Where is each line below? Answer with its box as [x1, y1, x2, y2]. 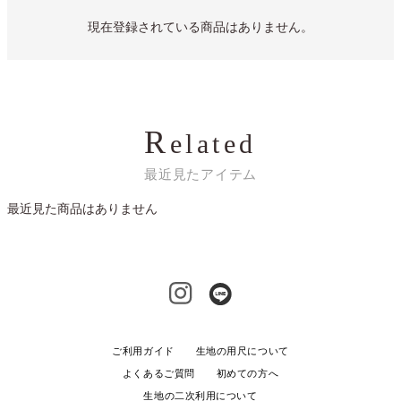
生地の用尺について [195, 346, 289, 357]
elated [169, 128, 257, 158]
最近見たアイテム [144, 166, 257, 182]
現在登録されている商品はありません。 [88, 19, 313, 34]
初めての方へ [216, 368, 279, 380]
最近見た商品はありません [7, 200, 158, 216]
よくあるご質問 [122, 368, 195, 380]
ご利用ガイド [112, 346, 175, 357]
